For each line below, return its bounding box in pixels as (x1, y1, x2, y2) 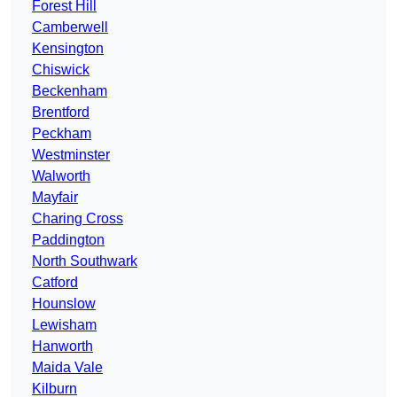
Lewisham (32, 317, 97, 333)
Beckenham (32, 83, 107, 99)
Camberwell (32, 19, 108, 35)
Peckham (32, 126, 91, 142)
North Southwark (32, 253, 137, 269)
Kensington (32, 41, 104, 57)
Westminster (32, 147, 110, 163)
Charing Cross (32, 211, 123, 227)
